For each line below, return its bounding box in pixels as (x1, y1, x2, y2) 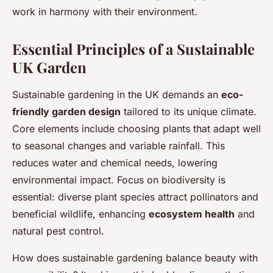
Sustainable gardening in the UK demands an (12, 88, 221, 101)
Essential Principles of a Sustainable (12, 39, 255, 59)
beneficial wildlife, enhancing (12, 208, 149, 221)
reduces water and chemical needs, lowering (12, 157, 218, 169)
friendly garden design (12, 105, 121, 118)
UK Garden (12, 57, 87, 77)
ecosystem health (149, 208, 235, 221)
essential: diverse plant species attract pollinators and (12, 191, 258, 204)
